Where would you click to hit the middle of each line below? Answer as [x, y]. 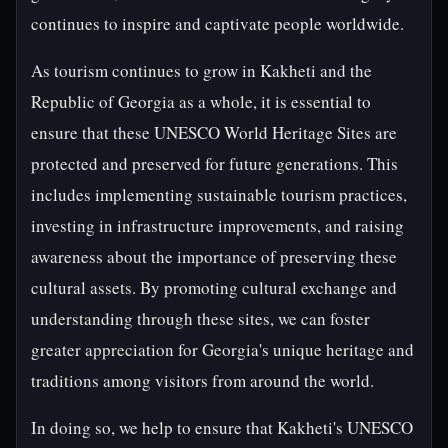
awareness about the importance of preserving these [214, 256]
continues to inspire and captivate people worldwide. [217, 23]
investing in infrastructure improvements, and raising [217, 225]
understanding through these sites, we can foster [200, 318]
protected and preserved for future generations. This [214, 163]
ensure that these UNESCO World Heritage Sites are [214, 132]
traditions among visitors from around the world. [202, 380]
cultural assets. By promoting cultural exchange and [214, 287]
